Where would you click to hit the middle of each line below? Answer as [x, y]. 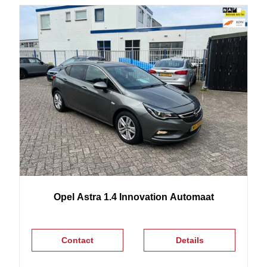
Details [190, 240]
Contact [77, 240]
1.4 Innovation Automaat [159, 197]
